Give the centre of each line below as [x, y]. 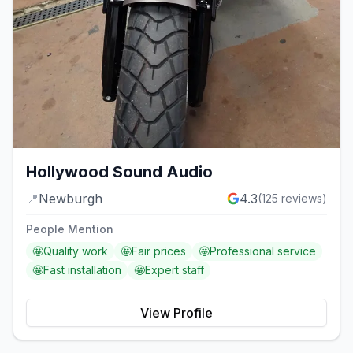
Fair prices [159, 251]
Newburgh [71, 199]
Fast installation [82, 270]
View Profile [176, 313]
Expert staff [175, 270]
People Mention [70, 229]
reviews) [303, 199]
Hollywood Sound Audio [119, 172]
